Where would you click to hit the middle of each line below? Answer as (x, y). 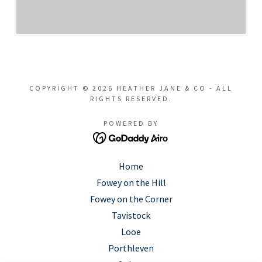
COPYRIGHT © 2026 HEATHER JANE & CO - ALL (131, 88)
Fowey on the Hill (131, 183)
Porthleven (131, 248)
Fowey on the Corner (131, 199)
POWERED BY (131, 123)
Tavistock (131, 216)
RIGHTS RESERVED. (131, 99)
